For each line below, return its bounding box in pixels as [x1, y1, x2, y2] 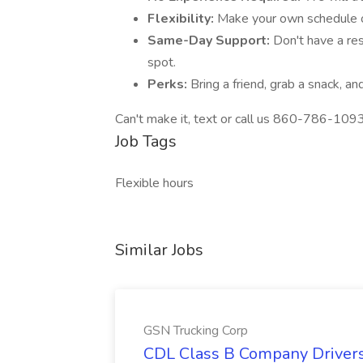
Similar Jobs [115, 239, 203, 261]
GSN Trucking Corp [143, 322, 248, 340]
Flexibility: [147, 10, 217, 28]
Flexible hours [115, 174, 194, 192]
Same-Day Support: [147, 32, 273, 49]
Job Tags [115, 130, 177, 152]
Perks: [147, 75, 190, 93]
